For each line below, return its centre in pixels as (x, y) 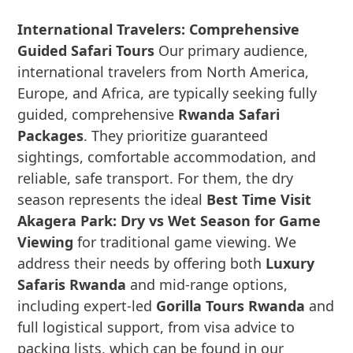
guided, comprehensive (98, 114)
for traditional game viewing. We (185, 242)
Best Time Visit (259, 199)
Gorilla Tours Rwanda (231, 306)
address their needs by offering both (142, 263)
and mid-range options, (207, 284)
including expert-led (87, 306)
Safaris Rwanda (72, 284)
